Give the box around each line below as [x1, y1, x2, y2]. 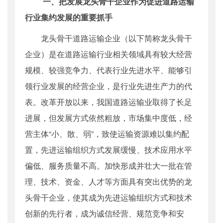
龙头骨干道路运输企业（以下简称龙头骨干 [41, 32, 192, 44]
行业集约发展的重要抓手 [25, 11, 112, 23]
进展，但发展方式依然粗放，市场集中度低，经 [25, 112, 192, 124]
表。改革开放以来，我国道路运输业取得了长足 [25, 96, 192, 108]
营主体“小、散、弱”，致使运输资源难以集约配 [25, 128, 189, 140]
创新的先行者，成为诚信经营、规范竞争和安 [25, 208, 184, 220]
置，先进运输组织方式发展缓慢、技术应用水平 [25, 144, 192, 156]
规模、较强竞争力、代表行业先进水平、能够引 [25, 64, 192, 76]
